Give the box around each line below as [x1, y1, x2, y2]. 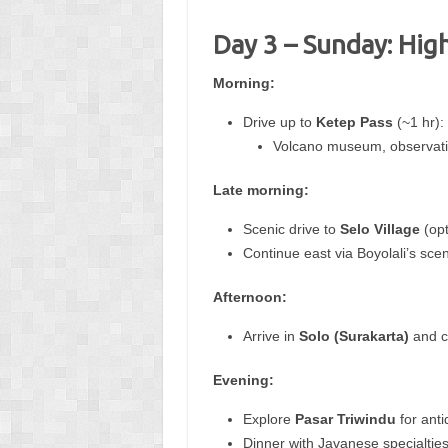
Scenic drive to [242, 220, 340, 237]
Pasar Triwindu [294, 410, 396, 427]
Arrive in [242, 327, 299, 344]
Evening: [212, 371, 274, 388]
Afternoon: [212, 288, 287, 305]
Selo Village [339, 220, 420, 237]
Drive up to [242, 113, 316, 130]
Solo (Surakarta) [298, 327, 409, 344]
